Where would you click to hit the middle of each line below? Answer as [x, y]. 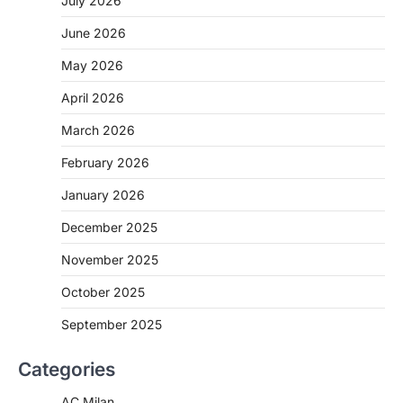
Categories [67, 370]
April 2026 [93, 98]
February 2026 [105, 163]
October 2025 [103, 292]
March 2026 [98, 130]
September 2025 [112, 325]
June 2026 [94, 33]
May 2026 [92, 66]
